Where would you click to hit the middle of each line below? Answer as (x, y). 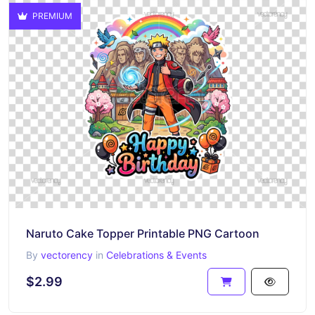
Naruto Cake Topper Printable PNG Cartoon (143, 233)
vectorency (67, 255)
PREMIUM (51, 16)
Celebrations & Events (156, 255)
